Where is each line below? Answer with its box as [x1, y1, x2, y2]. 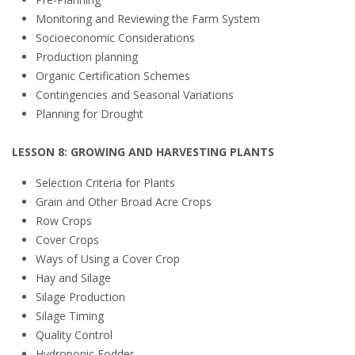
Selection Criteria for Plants [36, 175, 175, 190]
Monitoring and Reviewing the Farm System [36, 11, 260, 26]
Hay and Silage [36, 270, 111, 285]
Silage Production [36, 289, 125, 304]
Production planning [36, 49, 138, 64]
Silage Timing [36, 308, 104, 323]
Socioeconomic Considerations [36, 30, 195, 45]
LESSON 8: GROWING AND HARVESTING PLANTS [12, 144, 274, 159]
